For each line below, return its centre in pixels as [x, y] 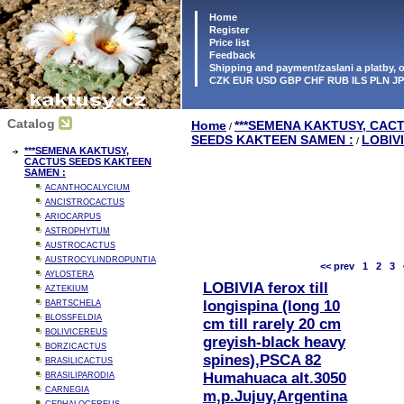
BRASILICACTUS [79, 361]
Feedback [231, 55]
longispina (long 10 [271, 306]
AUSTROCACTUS [80, 245]
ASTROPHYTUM [78, 231]
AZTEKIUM [67, 289]
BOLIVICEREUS [76, 332]
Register [229, 30]
